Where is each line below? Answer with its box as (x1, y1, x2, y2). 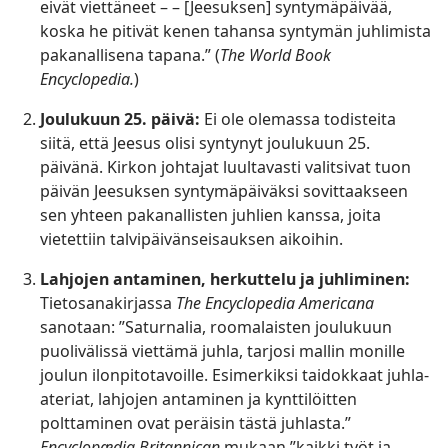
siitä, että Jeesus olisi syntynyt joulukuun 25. (40, 132, 370, 155)
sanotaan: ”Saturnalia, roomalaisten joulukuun (40, 316, 392, 339)
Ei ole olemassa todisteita (200, 108, 396, 131)
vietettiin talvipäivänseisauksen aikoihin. (40, 228, 343, 251)
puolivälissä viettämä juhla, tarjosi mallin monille (40, 340, 405, 363)
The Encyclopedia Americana (176, 292, 374, 315)
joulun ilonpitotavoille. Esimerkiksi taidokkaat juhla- (40, 364, 429, 387)
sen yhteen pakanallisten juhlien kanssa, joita (40, 204, 381, 227)
